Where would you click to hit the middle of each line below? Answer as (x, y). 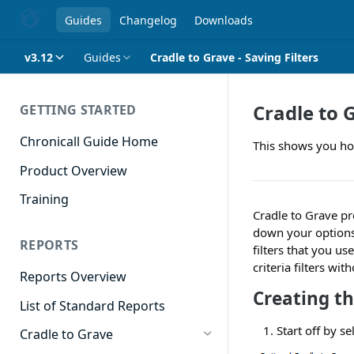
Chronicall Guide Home (89, 141)
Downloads (223, 20)
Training (44, 200)
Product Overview (73, 170)
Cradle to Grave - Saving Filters (234, 57)
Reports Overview (73, 277)
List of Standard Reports (92, 305)
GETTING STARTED (78, 110)
